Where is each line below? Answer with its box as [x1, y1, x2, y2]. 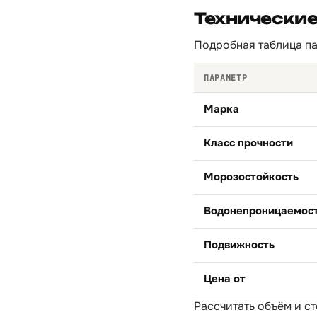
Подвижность [204, 238, 275, 252]
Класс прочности [204, 136, 293, 150]
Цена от [204, 272, 246, 286]
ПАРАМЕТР [204, 72, 248, 83]
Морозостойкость [204, 170, 299, 184]
